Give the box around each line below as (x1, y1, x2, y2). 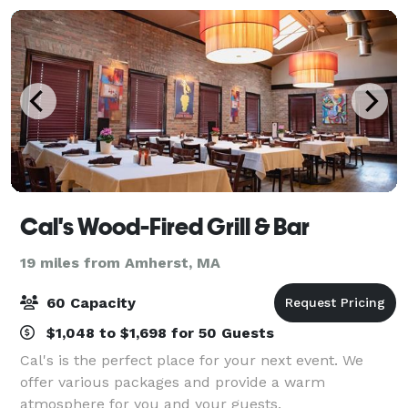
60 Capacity (42, 293, 136, 311)
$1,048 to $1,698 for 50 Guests (42, 323, 274, 342)
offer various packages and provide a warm (20, 372, 325, 391)
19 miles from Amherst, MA (20, 253, 220, 271)
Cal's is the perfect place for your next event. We (20, 351, 363, 369)
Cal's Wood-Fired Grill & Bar (20, 212, 310, 240)
